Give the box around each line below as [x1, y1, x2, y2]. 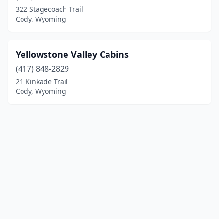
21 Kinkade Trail [16, 77, 68, 86]
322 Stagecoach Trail [16, 4, 83, 14]
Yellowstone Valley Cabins [16, 48, 129, 60]
